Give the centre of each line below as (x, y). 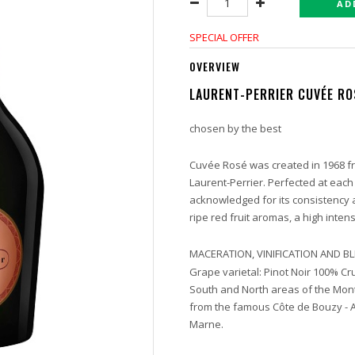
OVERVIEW (215, 66)
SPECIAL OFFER (224, 37)
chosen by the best (235, 128)
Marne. (208, 324)
